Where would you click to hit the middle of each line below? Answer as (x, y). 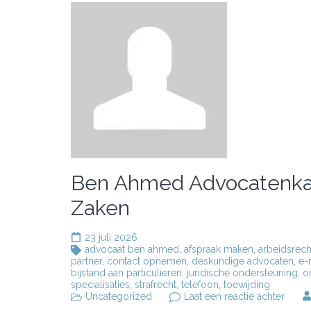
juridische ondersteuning (242, 273)
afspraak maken (219, 249)
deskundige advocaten (243, 261)
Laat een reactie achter (234, 296)
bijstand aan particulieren (126, 273)
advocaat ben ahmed (132, 249)
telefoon (200, 285)
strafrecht (155, 285)
